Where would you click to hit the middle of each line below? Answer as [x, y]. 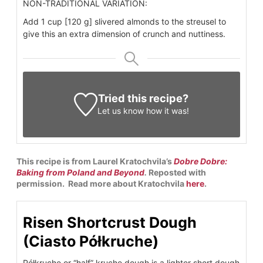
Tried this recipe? [144, 98]
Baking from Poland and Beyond [80, 172]
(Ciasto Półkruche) [91, 241]
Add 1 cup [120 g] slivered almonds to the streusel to [124, 21]
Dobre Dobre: [200, 161]
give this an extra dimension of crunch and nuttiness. [124, 33]
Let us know [121, 110]
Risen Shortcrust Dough [110, 222]
